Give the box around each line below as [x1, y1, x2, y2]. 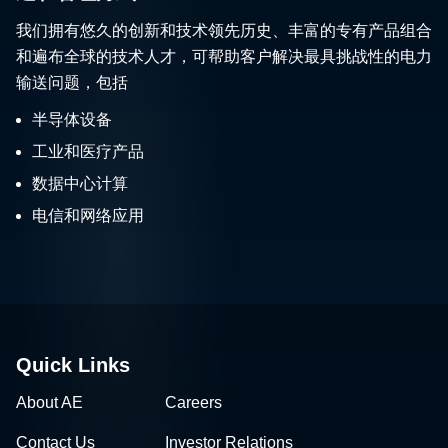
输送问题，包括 [16, 73, 128, 91]
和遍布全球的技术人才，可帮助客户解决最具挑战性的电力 [16, 47, 432, 65]
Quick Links [16, 353, 130, 376]
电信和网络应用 [32, 206, 144, 224]
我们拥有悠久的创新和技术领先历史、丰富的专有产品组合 [16, 21, 432, 39]
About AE [16, 393, 83, 411]
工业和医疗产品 [32, 142, 144, 160]
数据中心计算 [32, 174, 128, 192]
